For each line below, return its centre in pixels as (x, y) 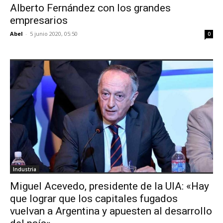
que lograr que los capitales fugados (94, 198)
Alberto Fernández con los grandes (90, 8)
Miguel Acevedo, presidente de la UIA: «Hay (110, 186)
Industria (25, 169)
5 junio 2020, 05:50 (54, 34)
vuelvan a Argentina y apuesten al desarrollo (111, 211)
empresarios (39, 21)
